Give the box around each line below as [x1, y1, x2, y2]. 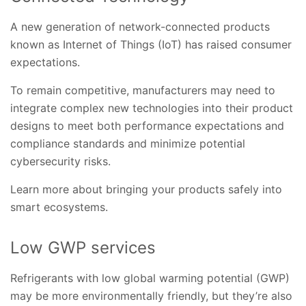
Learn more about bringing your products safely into [10, 182, 282, 196]
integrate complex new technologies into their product [10, 100, 293, 115]
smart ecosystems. [10, 199, 108, 214]
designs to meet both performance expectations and [10, 118, 284, 133]
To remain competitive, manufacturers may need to [10, 83, 275, 97]
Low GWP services [10, 237, 156, 258]
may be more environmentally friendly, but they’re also [10, 288, 292, 303]
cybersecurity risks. [10, 154, 111, 168]
